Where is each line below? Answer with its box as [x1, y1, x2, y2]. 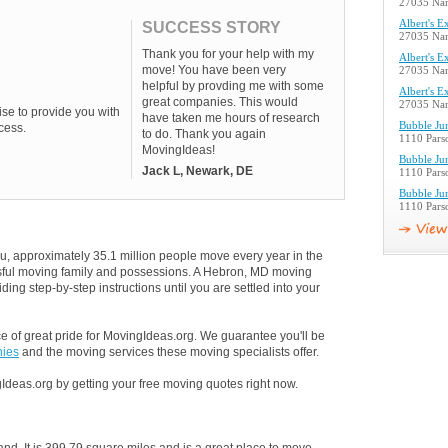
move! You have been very [142, 63, 286, 77]
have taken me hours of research [142, 111, 320, 125]
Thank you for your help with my [142, 47, 314, 61]
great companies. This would [142, 95, 298, 109]
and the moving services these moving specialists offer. [19, 345, 319, 359]
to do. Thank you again [142, 127, 266, 141]
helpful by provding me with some [142, 79, 324, 93]
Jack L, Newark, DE [142, 164, 253, 178]
